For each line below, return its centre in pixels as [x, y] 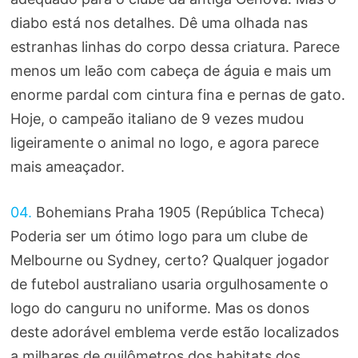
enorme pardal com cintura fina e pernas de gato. [177, 95]
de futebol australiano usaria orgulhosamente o [169, 284]
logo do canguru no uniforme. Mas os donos [159, 308]
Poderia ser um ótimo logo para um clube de [159, 237]
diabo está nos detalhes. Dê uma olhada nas [159, 23]
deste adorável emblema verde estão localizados [174, 332]
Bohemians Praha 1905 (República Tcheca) [178, 213]
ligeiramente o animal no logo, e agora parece [164, 143]
